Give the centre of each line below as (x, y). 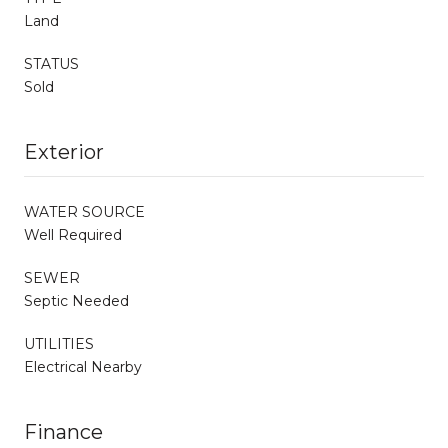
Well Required (73, 234)
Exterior (64, 151)
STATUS (51, 63)
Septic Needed (76, 300)
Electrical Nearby (83, 366)
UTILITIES (59, 343)
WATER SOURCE (84, 211)
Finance (63, 431)
